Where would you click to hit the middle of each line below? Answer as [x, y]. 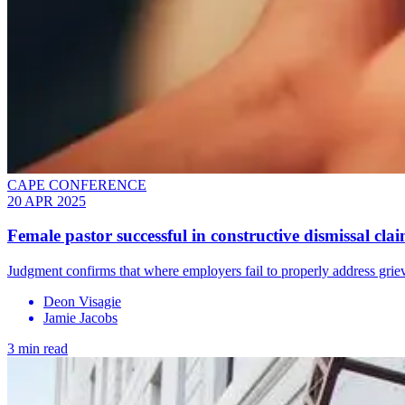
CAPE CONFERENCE [77, 184]
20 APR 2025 [47, 201]
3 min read [38, 348]
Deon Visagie [82, 301]
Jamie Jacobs [80, 317]
